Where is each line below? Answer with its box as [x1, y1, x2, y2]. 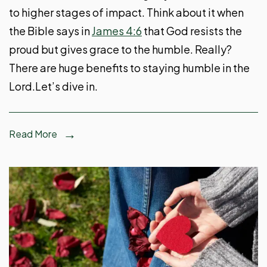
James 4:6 [92, 23, 142, 38]
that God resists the [142, 23, 242, 38]
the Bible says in [9, 23, 92, 38]
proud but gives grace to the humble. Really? [9, 42, 232, 56]
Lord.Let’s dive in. [9, 79, 98, 93]
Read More [9, 127, 57, 140]
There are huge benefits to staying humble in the [9, 60, 250, 74]
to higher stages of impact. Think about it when [9, 5, 244, 19]
